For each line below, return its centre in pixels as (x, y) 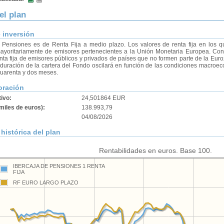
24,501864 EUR (103, 98)
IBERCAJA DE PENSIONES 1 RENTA (59, 166)
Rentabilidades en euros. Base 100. (155, 150)
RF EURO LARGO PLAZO (46, 182)
